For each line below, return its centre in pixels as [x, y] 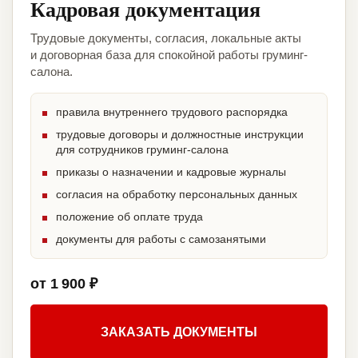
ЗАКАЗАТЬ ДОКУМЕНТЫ [179, 332]
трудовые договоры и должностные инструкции [180, 135]
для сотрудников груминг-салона [142, 150]
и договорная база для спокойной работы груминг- [169, 55]
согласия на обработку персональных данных [177, 195]
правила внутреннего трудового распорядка [172, 112]
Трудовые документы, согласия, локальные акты [166, 38]
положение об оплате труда [129, 217]
